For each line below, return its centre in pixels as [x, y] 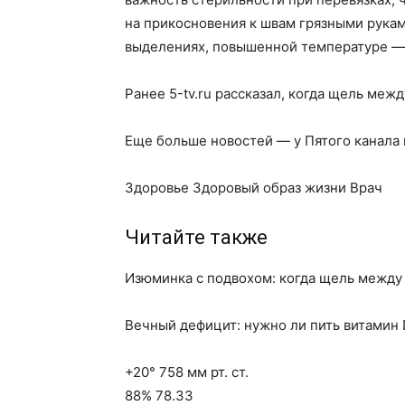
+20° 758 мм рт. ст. [187, 372]
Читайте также [196, 237]
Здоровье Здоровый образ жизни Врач [254, 188]
